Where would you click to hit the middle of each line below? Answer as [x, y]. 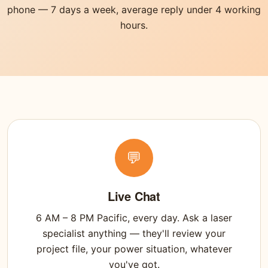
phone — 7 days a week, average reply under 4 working [134, 10]
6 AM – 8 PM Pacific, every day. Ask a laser [134, 218]
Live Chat [134, 196]
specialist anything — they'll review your [134, 234]
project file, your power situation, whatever [134, 249]
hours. [134, 25]
